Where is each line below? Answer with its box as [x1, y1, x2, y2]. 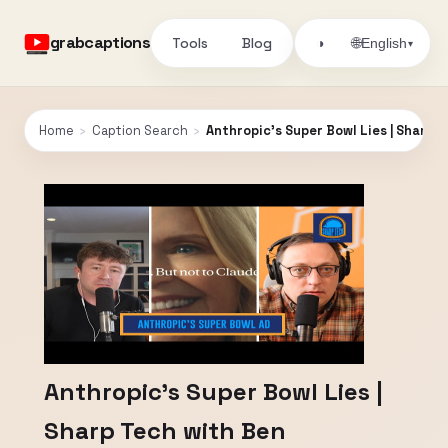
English [361, 35, 408, 51]
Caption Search [92, 122, 188, 139]
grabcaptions [50, 32, 151, 53]
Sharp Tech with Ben [44, 415, 286, 446]
